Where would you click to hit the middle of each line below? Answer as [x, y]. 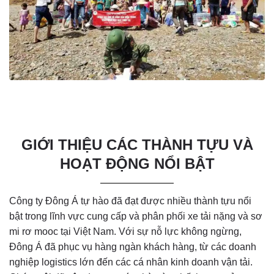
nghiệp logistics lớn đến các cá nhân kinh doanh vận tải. [131, 262]
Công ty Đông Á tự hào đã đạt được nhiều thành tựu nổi [130, 201]
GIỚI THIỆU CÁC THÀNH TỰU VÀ [137, 145]
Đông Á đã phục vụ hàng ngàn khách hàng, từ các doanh [133, 247]
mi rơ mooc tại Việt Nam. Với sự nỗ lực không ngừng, [125, 232]
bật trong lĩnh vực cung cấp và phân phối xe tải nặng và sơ [136, 217]
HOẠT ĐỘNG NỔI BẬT [137, 164]
